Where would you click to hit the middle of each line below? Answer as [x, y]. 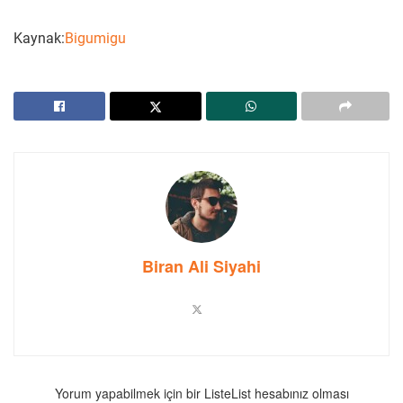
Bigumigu [95, 38]
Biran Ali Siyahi [201, 266]
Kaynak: [39, 38]
